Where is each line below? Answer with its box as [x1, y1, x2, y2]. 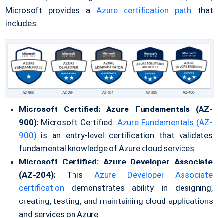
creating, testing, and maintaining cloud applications [18, 196, 213, 206]
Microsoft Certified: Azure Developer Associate [18, 157, 213, 167]
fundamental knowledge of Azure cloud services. [18, 144, 197, 154]
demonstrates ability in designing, [64, 183, 213, 193]
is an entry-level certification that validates [36, 130, 213, 141]
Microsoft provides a [5, 5, 96, 15]
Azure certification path [96, 5, 192, 15]
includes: [5, 18, 38, 28]
